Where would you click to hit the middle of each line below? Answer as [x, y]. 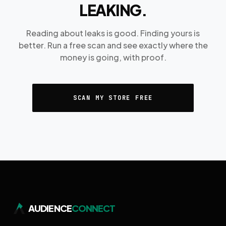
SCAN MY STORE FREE [113, 98]
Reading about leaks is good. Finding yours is [113, 33]
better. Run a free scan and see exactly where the [113, 45]
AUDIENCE [50, 208]
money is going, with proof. [113, 57]
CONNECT [93, 208]
